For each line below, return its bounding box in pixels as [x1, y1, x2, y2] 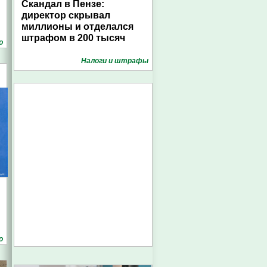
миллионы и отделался [21, 21, 133, 32]
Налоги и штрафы [81, 57, 148, 65]
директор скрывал [21, 10, 110, 20]
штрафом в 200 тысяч [21, 33, 125, 43]
